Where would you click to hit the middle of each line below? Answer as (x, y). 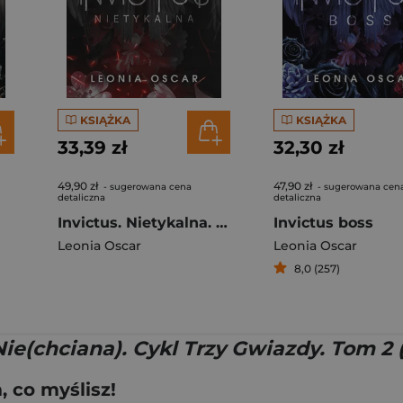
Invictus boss (323, 223)
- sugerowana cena (146, 187)
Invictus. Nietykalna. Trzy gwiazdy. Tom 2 (222, 223)
